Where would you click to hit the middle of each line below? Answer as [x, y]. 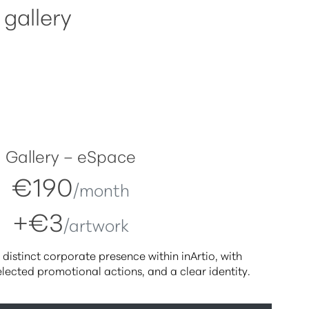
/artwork [96, 224]
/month [101, 189]
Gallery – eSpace [70, 155]
